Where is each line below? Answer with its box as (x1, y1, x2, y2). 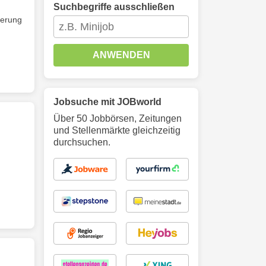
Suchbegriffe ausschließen (53, 2, 175, 12)
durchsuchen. (53, 137, 110, 147)
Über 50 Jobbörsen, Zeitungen (53, 113, 182, 123)
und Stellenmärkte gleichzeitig (53, 125, 180, 135)
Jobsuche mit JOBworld (53, 97, 161, 107)
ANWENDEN (92, 50, 150, 60)
